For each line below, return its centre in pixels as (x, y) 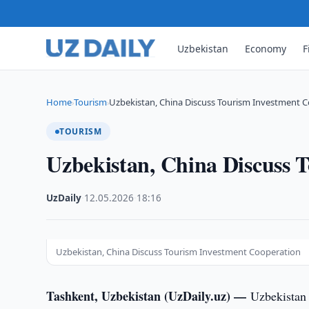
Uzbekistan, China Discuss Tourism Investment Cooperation (179, 252)
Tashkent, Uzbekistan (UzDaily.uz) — (149, 296)
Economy (266, 48)
